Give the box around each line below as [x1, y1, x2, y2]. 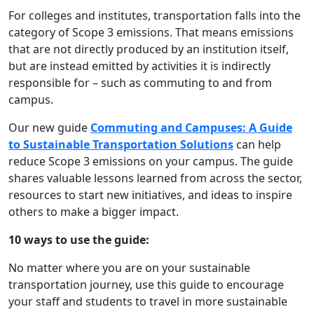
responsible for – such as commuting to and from [8, 75, 272, 90]
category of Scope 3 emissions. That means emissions [8, 25, 294, 40]
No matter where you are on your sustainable [8, 260, 250, 275]
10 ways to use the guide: [8, 232, 149, 247]
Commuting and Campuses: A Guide [90, 120, 292, 135]
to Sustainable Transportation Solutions [8, 137, 233, 152]
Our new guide [8, 120, 88, 135]
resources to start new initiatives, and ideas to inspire [8, 187, 292, 203]
